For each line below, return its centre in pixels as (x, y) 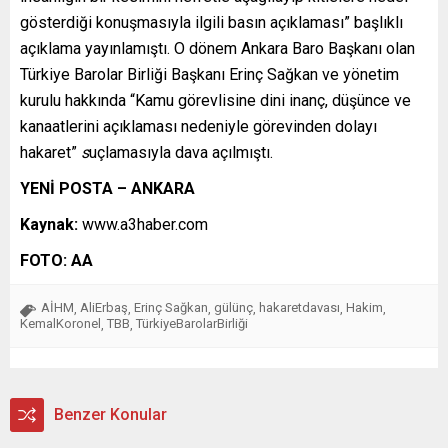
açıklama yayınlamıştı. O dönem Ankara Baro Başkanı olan (217, 48)
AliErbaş (104, 307)
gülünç (233, 307)
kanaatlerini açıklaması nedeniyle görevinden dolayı (198, 126)
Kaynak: (51, 224)
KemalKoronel (60, 323)
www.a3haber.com (145, 224)
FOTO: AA (56, 260)
